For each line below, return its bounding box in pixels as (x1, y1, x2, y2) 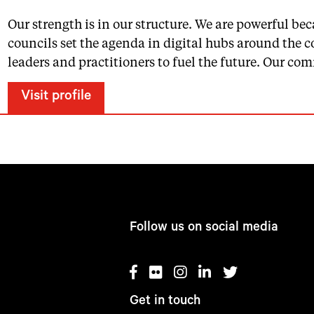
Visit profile (21, 90, 91, 105)
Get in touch (130, 294, 201, 309)
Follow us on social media (130, 221, 279, 235)
